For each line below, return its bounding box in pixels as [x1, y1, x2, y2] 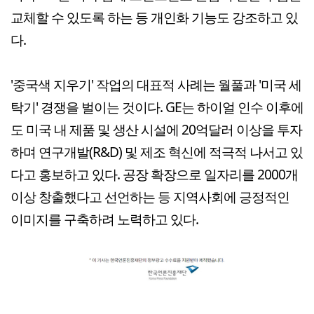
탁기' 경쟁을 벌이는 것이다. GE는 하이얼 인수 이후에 [11, 97, 303, 116]
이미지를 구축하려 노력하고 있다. [11, 209, 198, 228]
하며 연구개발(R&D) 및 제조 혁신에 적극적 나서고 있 [11, 142, 303, 161]
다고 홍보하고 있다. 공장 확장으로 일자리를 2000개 [11, 164, 298, 184]
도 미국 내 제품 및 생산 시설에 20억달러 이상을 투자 [11, 119, 302, 139]
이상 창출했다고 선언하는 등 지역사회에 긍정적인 [11, 186, 289, 206]
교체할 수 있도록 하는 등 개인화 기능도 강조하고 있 [11, 7, 298, 27]
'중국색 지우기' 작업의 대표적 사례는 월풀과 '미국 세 [11, 74, 301, 94]
